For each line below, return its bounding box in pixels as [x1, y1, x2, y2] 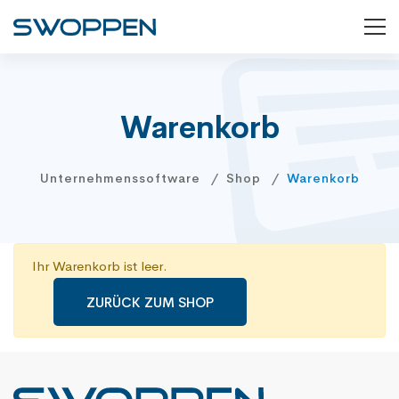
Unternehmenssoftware [39, 169, 200, 186]
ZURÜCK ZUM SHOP [86, 293, 214, 311]
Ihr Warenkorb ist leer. [32, 256, 167, 274]
